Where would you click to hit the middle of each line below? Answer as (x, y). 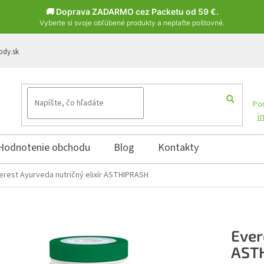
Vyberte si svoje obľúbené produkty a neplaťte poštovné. (132, 23)
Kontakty (178, 148)
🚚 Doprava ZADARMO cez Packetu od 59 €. (132, 11)
